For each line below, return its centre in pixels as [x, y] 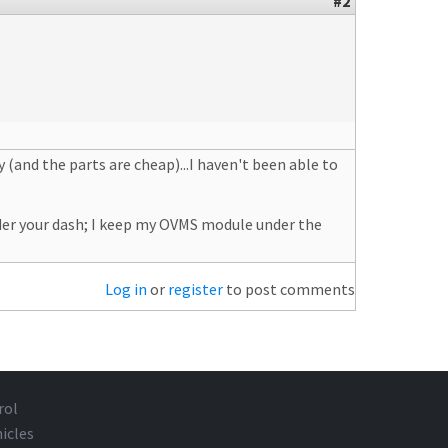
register [195, 289]
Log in [126, 289]
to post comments [289, 289]
